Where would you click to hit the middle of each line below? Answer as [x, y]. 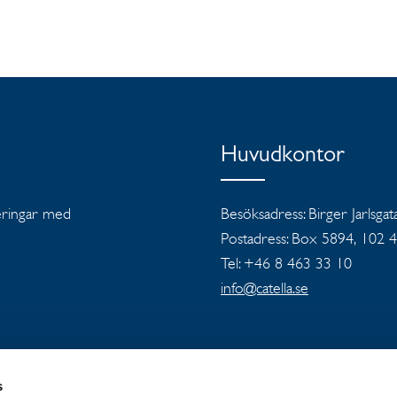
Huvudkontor [282, 156]
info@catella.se [265, 288]
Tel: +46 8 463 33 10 [286, 263]
